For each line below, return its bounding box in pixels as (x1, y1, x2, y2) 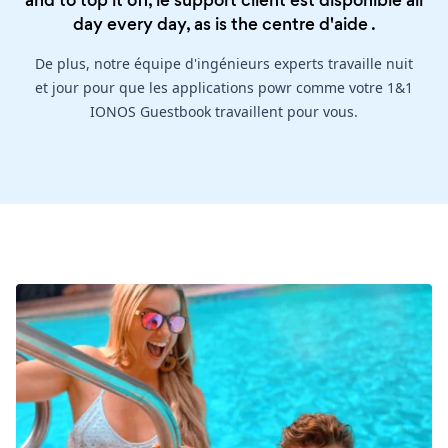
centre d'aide (261, 12, 368, 37)
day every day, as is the (72, 12, 262, 37)
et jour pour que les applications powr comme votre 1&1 (35, 78, 413, 98)
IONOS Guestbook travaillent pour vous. (90, 102, 358, 122)
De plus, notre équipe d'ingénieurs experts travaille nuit (35, 54, 413, 74)
